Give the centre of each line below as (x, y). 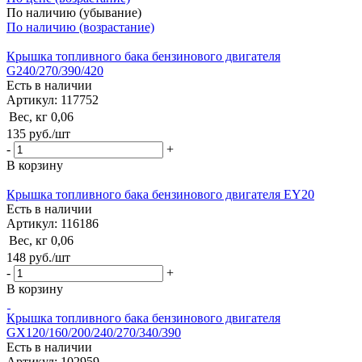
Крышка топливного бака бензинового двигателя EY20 (160, 194)
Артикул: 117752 (53, 99)
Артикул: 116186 (53, 223)
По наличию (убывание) (74, 12)
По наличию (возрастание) (80, 27)
